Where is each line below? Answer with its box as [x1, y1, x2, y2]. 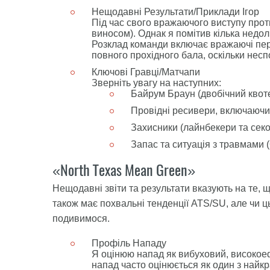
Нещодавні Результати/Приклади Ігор [92, 7, 259, 17]
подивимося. [52, 213, 110, 224]
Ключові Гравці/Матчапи [92, 67, 200, 77]
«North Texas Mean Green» [52, 160, 195, 180]
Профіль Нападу [92, 238, 166, 248]
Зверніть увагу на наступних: [92, 78, 221, 88]
